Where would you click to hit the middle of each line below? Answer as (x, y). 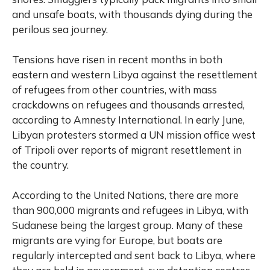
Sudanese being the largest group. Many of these (127, 225)
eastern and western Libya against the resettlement (135, 75)
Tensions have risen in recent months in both (117, 60)
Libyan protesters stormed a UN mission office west (134, 135)
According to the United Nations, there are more (125, 195)
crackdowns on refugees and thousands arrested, (128, 105)
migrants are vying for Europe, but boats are (117, 240)
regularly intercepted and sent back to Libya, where (134, 256)
